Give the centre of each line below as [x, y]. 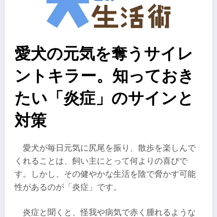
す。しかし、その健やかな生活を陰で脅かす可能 [105, 174]
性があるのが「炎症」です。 [68, 187]
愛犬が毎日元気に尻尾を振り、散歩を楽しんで [109, 148]
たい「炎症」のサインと [104, 98]
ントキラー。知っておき [104, 76]
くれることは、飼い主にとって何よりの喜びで [101, 161]
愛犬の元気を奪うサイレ [104, 54]
